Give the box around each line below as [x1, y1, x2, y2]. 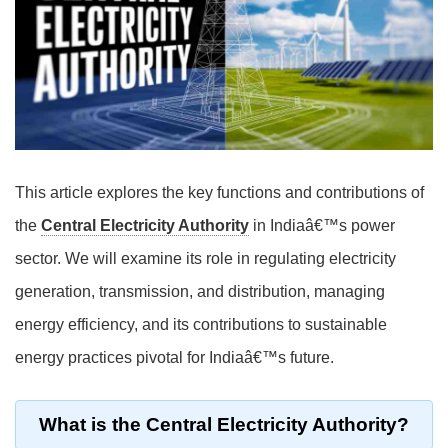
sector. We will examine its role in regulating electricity [15, 250, 396, 268]
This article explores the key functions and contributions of [15, 184, 424, 202]
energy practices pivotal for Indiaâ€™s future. [15, 349, 334, 367]
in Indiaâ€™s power [249, 217, 395, 235]
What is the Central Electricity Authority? [39, 414, 409, 436]
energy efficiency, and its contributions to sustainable [15, 316, 387, 334]
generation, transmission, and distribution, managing [15, 283, 385, 301]
